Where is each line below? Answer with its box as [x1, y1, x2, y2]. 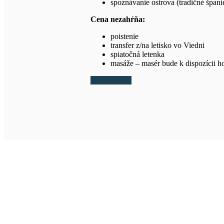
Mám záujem [90, 75, 131, 84]
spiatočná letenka [110, 49, 164, 58]
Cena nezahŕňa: [90, 14, 145, 23]
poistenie [110, 31, 138, 40]
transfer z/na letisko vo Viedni [110, 40, 204, 49]
